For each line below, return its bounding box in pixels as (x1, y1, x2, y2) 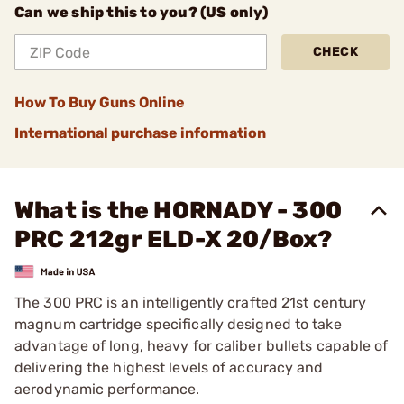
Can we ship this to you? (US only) (14, 4, 268, 21)
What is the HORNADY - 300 (14, 197, 343, 225)
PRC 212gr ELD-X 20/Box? (14, 225, 333, 253)
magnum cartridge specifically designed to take (14, 315, 342, 333)
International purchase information (14, 124, 266, 142)
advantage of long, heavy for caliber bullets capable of (14, 336, 389, 354)
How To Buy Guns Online (14, 94, 185, 111)
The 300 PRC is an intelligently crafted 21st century (14, 293, 367, 311)
